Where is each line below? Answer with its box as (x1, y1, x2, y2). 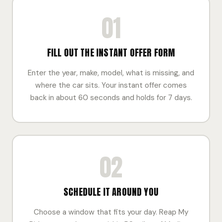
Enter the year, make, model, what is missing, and (28, 68, 194, 78)
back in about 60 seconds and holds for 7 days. (30, 93, 192, 103)
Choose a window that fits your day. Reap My (34, 207, 188, 217)
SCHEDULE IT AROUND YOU (63, 185, 159, 199)
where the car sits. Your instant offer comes (35, 80, 187, 90)
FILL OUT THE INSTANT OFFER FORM (47, 46, 175, 59)
